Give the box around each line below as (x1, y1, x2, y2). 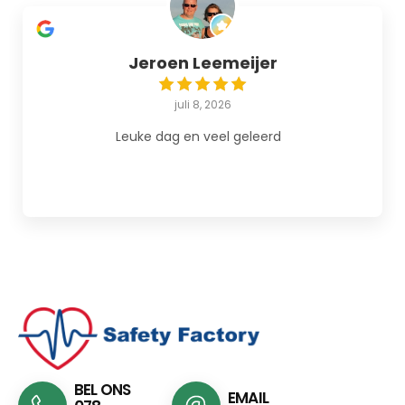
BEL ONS (74, 379, 131, 401)
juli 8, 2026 (174, 96, 231, 112)
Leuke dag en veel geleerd (115, 127, 281, 146)
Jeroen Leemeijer (127, 51, 278, 74)
